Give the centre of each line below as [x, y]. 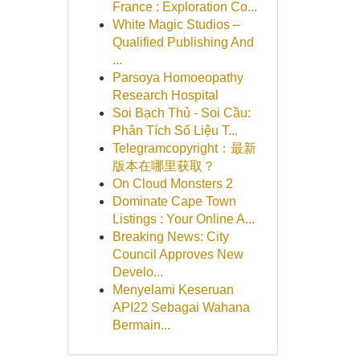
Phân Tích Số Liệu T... [175, 131]
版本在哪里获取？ [164, 166]
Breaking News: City [170, 237]
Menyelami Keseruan [173, 290]
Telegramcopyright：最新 [184, 148]
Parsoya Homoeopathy [178, 78]
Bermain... [141, 325]
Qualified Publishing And [183, 42]
